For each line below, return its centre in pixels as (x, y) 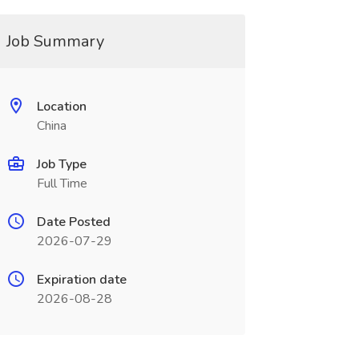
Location (61, 107)
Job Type (61, 164)
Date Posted (73, 222)
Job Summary (55, 41)
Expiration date (81, 280)
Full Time (62, 184)
